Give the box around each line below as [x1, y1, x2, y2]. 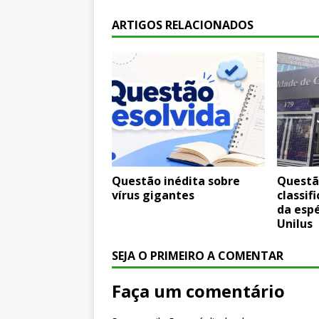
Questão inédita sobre [112, 173, 240, 189]
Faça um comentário [112, 279, 285, 303]
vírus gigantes [112, 187, 194, 204]
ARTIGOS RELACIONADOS [112, 17, 253, 33]
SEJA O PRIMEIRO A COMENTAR [112, 248, 283, 264]
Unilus [276, 216, 313, 232]
